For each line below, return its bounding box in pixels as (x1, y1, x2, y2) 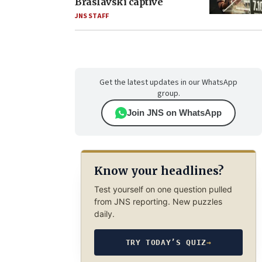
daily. (94, 208, 115, 219)
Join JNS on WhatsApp (127, 108, 222, 118)
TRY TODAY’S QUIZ (125, 237, 206, 247)
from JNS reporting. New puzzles (94, 196, 222, 206)
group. (157, 88, 180, 99)
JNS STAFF (75, 11, 109, 21)
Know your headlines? (94, 164, 223, 178)
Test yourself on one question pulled (94, 184, 232, 194)
